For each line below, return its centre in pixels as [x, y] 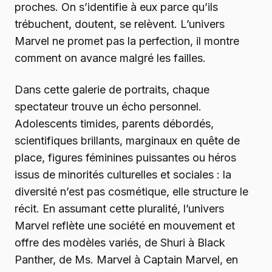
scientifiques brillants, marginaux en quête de [127, 141]
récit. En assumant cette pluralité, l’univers [119, 209]
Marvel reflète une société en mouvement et [125, 226]
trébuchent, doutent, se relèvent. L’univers [120, 24]
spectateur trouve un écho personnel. [108, 107]
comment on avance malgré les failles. [110, 58]
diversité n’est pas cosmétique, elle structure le [131, 192]
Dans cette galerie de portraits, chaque [112, 90]
